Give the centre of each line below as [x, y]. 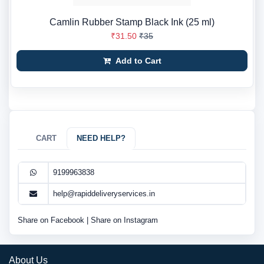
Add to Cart [137, 61]
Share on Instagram [124, 220]
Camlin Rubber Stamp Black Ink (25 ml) [132, 22]
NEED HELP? [101, 138]
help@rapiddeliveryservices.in [104, 194]
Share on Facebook [52, 220]
